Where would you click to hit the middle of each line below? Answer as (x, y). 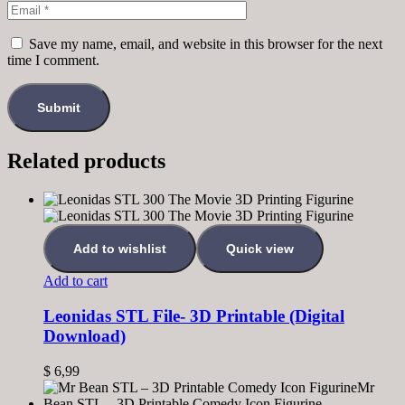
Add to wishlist (120, 249)
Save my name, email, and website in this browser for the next (206, 43)
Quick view (260, 249)
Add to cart (75, 281)
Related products (86, 161)
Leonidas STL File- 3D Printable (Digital (194, 316)
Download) (85, 336)
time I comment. (53, 60)
